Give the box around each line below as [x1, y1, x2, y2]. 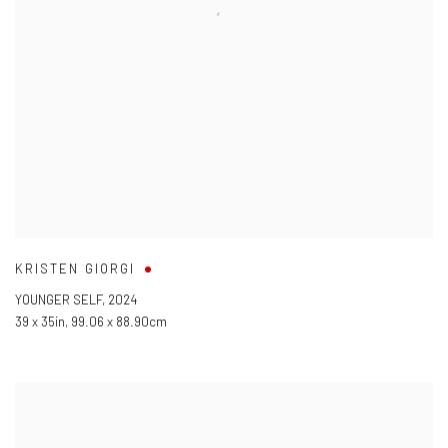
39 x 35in [15, 313, 65, 330]
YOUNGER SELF [15, 291, 102, 308]
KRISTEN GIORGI [15, 260, 136, 277]
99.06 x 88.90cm [71, 313, 167, 330]
